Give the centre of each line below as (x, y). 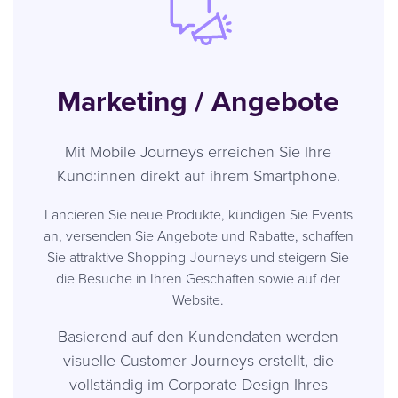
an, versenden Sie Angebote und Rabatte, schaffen (198, 235)
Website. (199, 299)
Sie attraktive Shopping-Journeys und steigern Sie (199, 256)
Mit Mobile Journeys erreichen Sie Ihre (199, 151)
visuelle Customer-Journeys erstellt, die (198, 359)
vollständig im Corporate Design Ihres (198, 383)
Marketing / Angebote (199, 100)
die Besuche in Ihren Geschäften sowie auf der (199, 278)
